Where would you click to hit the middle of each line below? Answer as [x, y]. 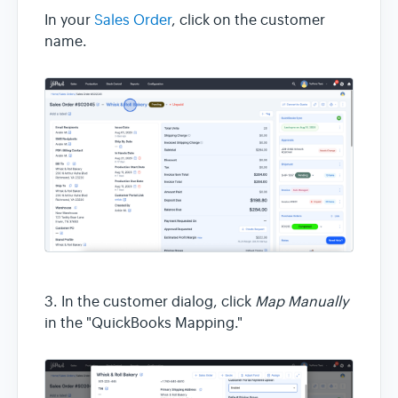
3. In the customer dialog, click [150, 302]
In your [69, 21]
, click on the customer [248, 21]
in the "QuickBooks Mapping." [143, 324]
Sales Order [133, 21]
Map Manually [302, 302]
